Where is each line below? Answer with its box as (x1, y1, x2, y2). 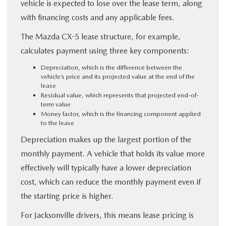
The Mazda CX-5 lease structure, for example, (21, 31, 181, 41)
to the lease (41, 119, 74, 127)
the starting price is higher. (21, 191, 114, 201)
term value (41, 100, 71, 108)
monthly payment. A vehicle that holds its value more (21, 148, 205, 158)
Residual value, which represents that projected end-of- (41, 91, 199, 99)
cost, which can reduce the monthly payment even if (21, 177, 201, 187)
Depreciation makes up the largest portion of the (21, 134, 191, 144)
